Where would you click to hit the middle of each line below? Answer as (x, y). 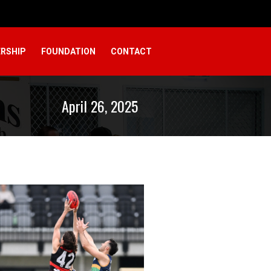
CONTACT (131, 51)
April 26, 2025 (100, 106)
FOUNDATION (68, 51)
